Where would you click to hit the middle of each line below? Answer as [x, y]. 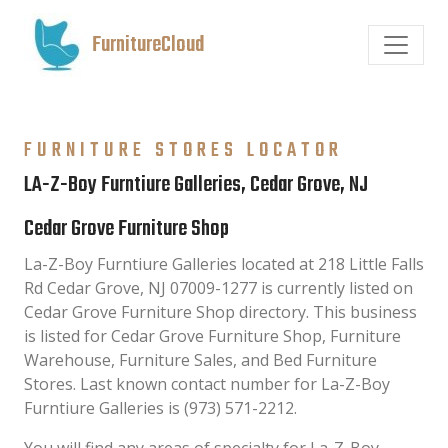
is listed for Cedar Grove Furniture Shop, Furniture [212, 336]
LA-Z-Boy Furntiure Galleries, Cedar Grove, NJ [196, 185]
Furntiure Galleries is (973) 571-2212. [160, 408]
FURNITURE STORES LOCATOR [183, 150]
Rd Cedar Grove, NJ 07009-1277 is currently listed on [218, 288]
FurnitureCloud [148, 45]
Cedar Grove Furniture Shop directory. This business [220, 312]
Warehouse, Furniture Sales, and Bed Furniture [200, 360]
